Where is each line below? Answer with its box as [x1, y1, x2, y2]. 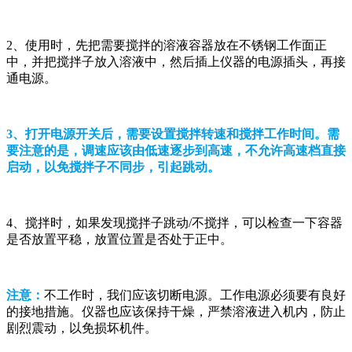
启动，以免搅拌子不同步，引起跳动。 [6, 159, 220, 174]
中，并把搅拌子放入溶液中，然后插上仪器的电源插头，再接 [6, 54, 346, 68]
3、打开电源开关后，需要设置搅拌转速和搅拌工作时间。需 [6, 126, 339, 141]
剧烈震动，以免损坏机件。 [6, 321, 157, 335]
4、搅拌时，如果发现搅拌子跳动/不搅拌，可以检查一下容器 [6, 215, 343, 229]
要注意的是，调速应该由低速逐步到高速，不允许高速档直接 [6, 143, 346, 157]
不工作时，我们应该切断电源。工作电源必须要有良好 [44, 288, 346, 302]
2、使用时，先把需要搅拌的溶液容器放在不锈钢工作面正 [6, 38, 327, 52]
